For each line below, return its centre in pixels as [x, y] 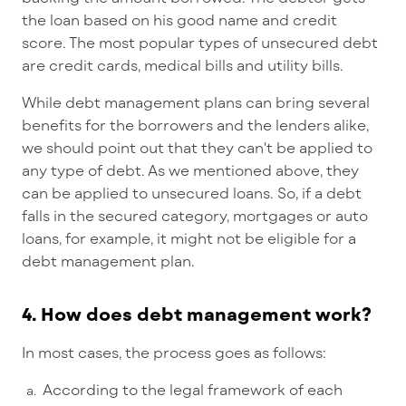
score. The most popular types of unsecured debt [200, 43]
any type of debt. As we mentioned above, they [190, 170]
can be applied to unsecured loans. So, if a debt [192, 193]
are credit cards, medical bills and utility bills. [183, 65]
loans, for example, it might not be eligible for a [189, 238]
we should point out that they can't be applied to [197, 148]
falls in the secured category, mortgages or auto [195, 216]
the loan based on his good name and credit [179, 20]
